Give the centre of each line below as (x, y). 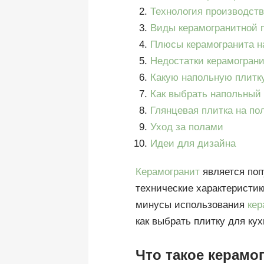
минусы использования (191, 205)
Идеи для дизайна (193, 143)
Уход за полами (187, 127)
